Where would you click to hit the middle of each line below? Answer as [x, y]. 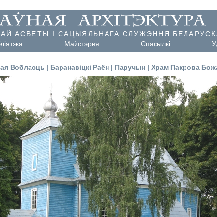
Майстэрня [82, 44]
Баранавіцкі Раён [79, 67]
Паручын [130, 67]
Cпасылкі [155, 44]
